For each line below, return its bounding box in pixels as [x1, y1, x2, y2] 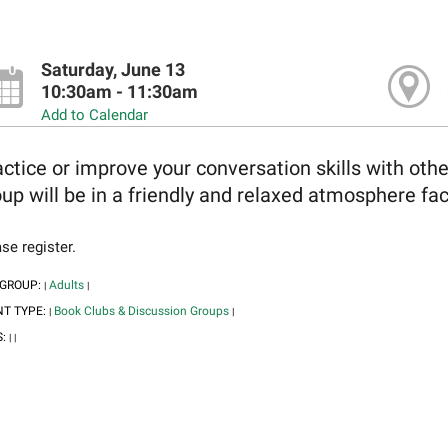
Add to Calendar [40, 106, 148, 125]
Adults [48, 277, 84, 292]
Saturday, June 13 [40, 60, 185, 81]
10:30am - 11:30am [40, 82, 198, 103]
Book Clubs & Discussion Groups [53, 303, 229, 318]
